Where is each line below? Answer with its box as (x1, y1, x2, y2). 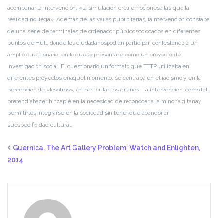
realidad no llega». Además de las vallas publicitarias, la (7, 16, 152, 23)
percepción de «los (7, 86, 57, 93)
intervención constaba (152, 16, 210, 23)
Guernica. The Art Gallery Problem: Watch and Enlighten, (13, 144, 200, 152)
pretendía (7, 97, 33, 105)
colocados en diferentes (138, 27, 200, 35)
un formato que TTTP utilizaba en (101, 62, 189, 70)
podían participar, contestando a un (107, 39, 198, 46)
